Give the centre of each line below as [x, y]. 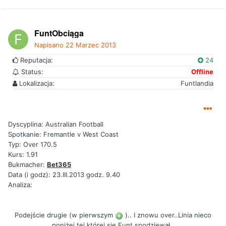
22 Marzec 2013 [91, 45]
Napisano [50, 45]
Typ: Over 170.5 [33, 145]
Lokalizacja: [36, 83]
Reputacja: [36, 60]
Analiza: [20, 185]
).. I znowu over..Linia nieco [167, 215]
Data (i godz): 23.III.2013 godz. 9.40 [64, 175]
